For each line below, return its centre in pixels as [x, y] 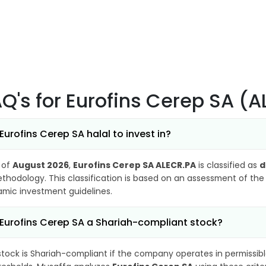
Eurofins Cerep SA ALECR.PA [134, 165]
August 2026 [41, 165]
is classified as [228, 165]
